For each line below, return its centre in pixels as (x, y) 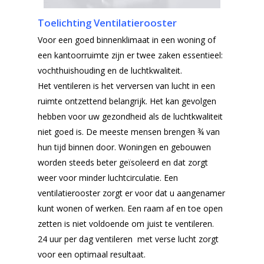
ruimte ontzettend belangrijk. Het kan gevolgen (127, 101)
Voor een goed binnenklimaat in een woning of (127, 39)
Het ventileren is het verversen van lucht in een (126, 85)
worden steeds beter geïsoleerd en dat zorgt (123, 162)
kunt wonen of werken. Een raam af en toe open (130, 208)
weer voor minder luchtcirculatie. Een (108, 177)
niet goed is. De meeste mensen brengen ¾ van (129, 131)
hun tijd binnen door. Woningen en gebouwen (124, 147)
